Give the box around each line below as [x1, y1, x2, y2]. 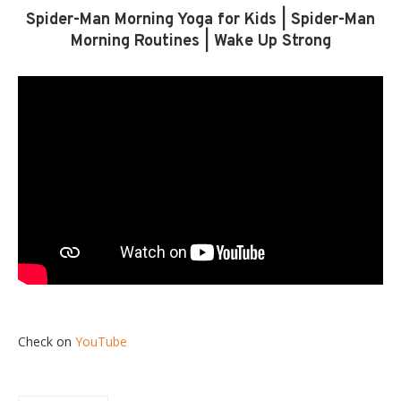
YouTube [75, 332, 127, 350]
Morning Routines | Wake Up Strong [70, 31, 331, 53]
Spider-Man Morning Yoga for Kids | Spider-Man [26, 10, 375, 31]
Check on [18, 332, 75, 350]
